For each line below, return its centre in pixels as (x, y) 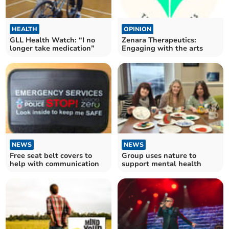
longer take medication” (52, 48)
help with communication (55, 164)
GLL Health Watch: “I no (53, 40)
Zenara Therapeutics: (159, 40)
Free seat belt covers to (51, 156)
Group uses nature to (159, 156)
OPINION (138, 29)
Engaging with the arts (162, 48)
